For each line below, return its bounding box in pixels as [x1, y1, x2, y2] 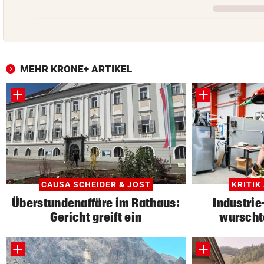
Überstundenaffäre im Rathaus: [12, 195, 180, 210]
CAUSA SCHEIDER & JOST [41, 179, 151, 189]
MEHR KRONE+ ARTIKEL [20, 62, 132, 75]
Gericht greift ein [49, 209, 142, 224]
